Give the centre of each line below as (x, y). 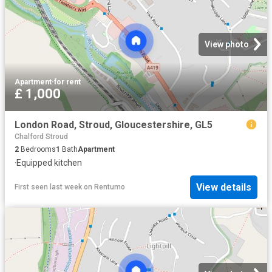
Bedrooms (37, 149)
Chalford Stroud (41, 136)
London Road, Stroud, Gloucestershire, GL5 (114, 124)
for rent (67, 82)
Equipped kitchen (49, 162)
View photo (227, 44)
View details (224, 187)
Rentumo (110, 187)
